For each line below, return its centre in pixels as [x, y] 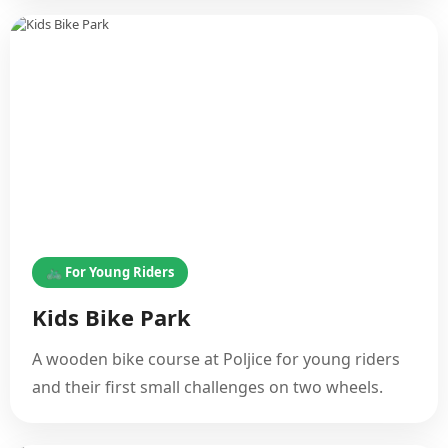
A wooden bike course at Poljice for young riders [216, 359]
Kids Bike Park [111, 317]
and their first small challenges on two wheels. [207, 387]
